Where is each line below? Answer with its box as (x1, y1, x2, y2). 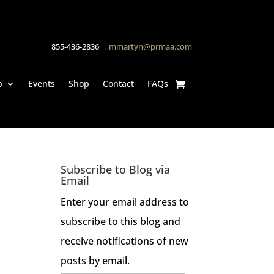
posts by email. (60, 254, 130, 268)
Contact (102, 78, 134, 90)
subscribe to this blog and (60, 215, 180, 229)
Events (28, 78, 55, 90)
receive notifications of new (60, 234, 188, 248)
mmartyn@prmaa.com (108, 41, 192, 52)
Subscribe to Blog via (60, 162, 170, 177)
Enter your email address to (60, 195, 189, 209)
